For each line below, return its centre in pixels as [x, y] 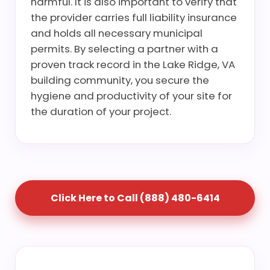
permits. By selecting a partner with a [124, 49]
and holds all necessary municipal [117, 33]
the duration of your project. [101, 111]
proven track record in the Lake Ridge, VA [133, 64]
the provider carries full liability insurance [134, 17]
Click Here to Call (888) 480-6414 [135, 198]
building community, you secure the [120, 80]
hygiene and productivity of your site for [131, 96]
